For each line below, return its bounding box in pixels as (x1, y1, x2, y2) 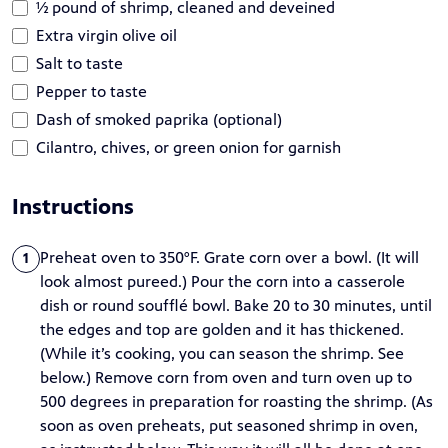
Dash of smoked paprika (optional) (36, 109, 282, 129)
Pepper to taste (36, 81, 147, 101)
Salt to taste (36, 53, 123, 73)
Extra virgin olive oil (36, 25, 177, 45)
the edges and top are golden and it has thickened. (40, 319, 404, 339)
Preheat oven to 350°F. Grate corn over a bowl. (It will (40, 247, 419, 267)
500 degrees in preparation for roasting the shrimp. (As (40, 391, 433, 411)
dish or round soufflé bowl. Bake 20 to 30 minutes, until (40, 295, 432, 315)
